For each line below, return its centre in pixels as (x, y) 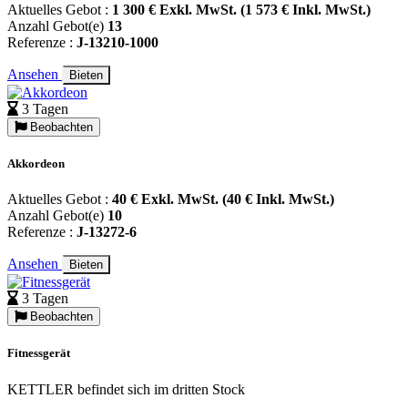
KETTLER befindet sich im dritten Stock (126, 389)
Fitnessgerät (39, 353)
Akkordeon (36, 164)
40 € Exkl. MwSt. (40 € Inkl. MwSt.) (223, 199)
